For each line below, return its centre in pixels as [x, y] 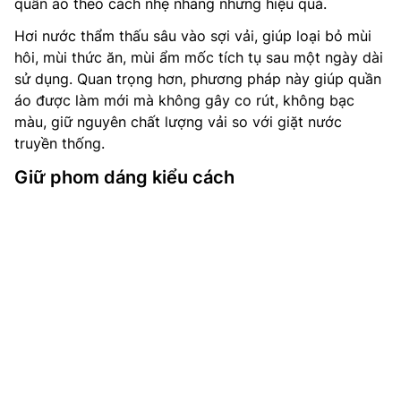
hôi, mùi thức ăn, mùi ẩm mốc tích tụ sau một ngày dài [199, 58]
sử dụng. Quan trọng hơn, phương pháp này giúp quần [198, 79]
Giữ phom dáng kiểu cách [124, 178]
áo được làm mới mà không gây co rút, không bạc [184, 101]
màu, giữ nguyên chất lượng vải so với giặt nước [178, 122]
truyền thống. [60, 144]
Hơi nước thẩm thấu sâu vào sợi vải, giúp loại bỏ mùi [193, 36]
